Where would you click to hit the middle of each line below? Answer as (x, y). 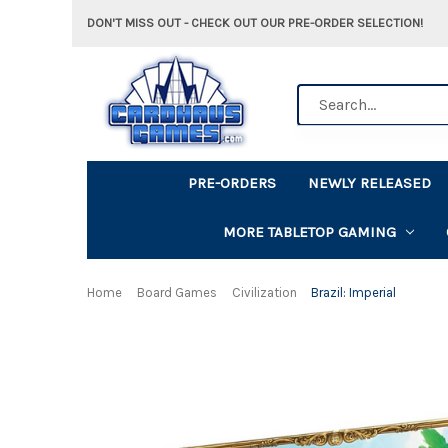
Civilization (264, 292)
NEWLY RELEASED (370, 182)
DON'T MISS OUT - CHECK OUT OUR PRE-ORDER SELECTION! (255, 22)
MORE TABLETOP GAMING (309, 231)
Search (320, 94)
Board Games (176, 292)
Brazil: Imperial (354, 292)
